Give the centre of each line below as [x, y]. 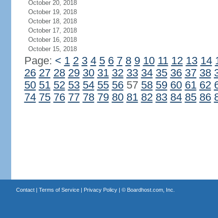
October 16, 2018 [52, 40]
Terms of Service [59, 190]
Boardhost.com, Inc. [151, 190]
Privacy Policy [100, 190]
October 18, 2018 [52, 21]
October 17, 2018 [52, 30]
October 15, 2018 [52, 49]
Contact [25, 190]
